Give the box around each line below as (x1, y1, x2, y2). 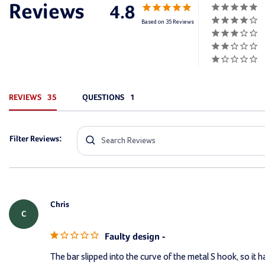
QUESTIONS (82, 93, 124, 102)
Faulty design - (105, 232, 165, 242)
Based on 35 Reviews (141, 18, 194, 25)
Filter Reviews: (9, 134, 62, 143)
